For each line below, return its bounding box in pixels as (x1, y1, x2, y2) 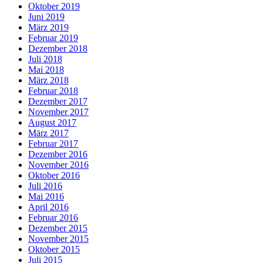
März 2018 (28, 75, 69, 85)
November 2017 (28, 106, 89, 117)
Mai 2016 (28, 191, 64, 201)
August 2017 (28, 117, 76, 127)
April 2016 (28, 201, 69, 212)
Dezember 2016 (28, 149, 87, 159)
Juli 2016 (28, 180, 62, 191)
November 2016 (28, 159, 89, 170)
